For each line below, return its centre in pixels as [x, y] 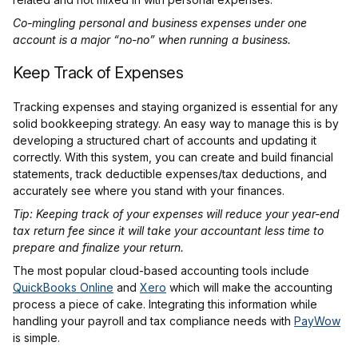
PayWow [317, 321]
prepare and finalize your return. [98, 248]
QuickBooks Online [63, 288]
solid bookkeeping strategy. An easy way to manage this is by [176, 124]
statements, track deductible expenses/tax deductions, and [170, 174]
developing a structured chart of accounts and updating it [165, 141]
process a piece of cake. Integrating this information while [165, 304]
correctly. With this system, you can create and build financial [173, 157]
